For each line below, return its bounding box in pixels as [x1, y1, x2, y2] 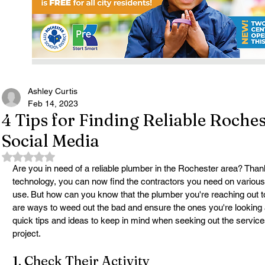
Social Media [2, 131, 99, 151]
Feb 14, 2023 [28, 99, 78, 108]
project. [12, 228, 41, 238]
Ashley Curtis [28, 86, 77, 96]
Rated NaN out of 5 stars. [28, 151, 123, 160]
